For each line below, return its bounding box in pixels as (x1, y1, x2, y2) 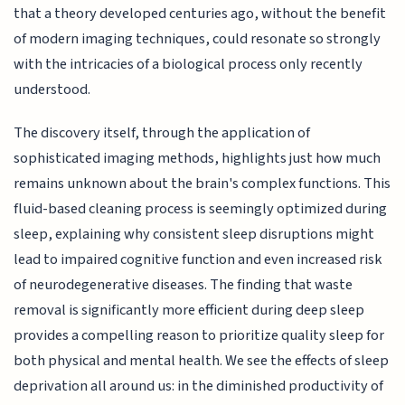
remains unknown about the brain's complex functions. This (14, 173, 391, 195)
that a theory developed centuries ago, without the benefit (14, 2, 387, 24)
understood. (14, 78, 91, 100)
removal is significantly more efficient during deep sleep (14, 299, 365, 322)
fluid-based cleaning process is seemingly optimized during (14, 198, 388, 221)
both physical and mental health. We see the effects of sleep (14, 350, 390, 372)
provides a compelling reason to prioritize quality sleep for (14, 325, 385, 347)
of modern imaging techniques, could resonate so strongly (14, 27, 381, 50)
